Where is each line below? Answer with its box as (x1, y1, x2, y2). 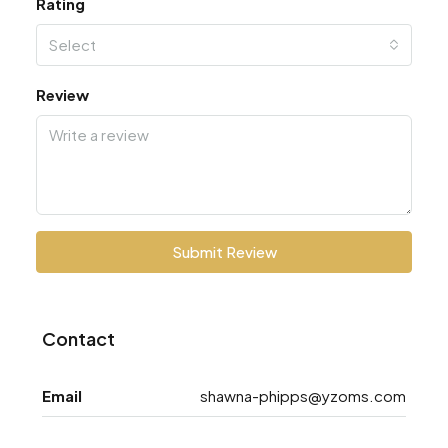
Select (49, 35, 96, 54)
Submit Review (171, 242, 277, 261)
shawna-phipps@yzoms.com (200, 386, 406, 405)
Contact (42, 327, 115, 350)
